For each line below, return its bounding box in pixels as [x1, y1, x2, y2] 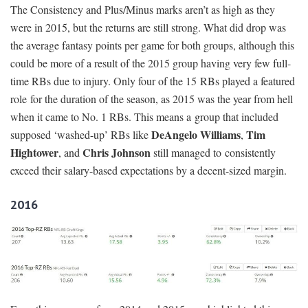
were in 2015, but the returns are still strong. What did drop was [10, 19, 286, 34]
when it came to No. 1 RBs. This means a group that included [10, 109, 278, 124]
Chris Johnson [82, 144, 151, 160]
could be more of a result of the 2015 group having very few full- [10, 55, 291, 70]
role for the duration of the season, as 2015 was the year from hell [10, 91, 293, 106]
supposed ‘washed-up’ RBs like [10, 126, 151, 142]
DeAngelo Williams [151, 126, 241, 142]
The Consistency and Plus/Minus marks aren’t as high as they [10, 1, 275, 16]
